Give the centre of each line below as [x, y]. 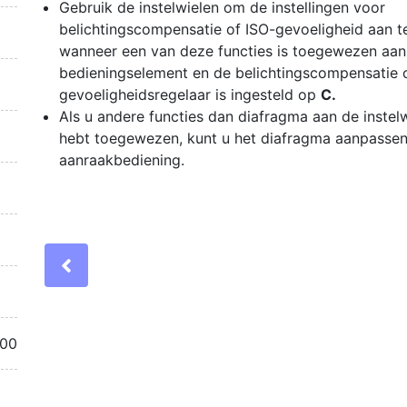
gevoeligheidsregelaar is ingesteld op [190, 94]
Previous [115, 265]
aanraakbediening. [122, 160]
